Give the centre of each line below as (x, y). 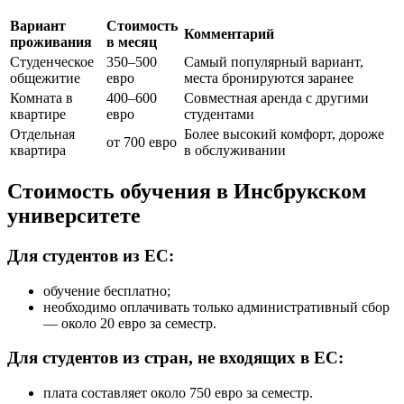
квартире (38, 115)
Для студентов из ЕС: (91, 256)
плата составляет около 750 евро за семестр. (178, 393)
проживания (51, 42)
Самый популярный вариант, (274, 62)
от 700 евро (142, 142)
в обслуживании (235, 151)
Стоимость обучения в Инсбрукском (187, 192)
